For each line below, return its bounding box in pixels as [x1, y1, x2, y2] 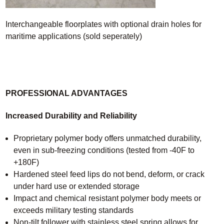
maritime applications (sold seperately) [5, 32, 142, 41]
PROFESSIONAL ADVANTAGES [5, 89, 127, 98]
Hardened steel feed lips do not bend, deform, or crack [13, 170, 204, 179]
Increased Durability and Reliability [5, 111, 137, 120]
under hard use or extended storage [13, 182, 139, 191]
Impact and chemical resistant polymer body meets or [13, 194, 201, 203]
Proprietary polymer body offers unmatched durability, [13, 134, 201, 143]
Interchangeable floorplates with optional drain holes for [5, 20, 201, 29]
